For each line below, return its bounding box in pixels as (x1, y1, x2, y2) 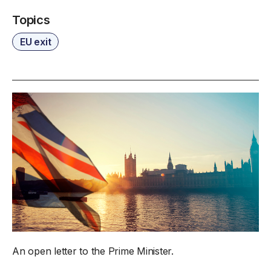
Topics (12, 12, 50, 27)
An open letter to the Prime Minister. (12, 244, 174, 257)
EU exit (20, 36, 51, 48)
